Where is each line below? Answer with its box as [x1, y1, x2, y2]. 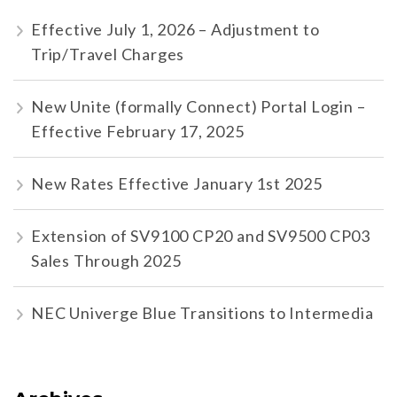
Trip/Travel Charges [31, 44, 185, 65]
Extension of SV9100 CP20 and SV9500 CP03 [31, 226, 370, 246]
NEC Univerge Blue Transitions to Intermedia [31, 303, 374, 323]
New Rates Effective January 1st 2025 [31, 174, 323, 194]
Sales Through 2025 [31, 251, 182, 271]
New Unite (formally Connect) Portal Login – [31, 97, 366, 117]
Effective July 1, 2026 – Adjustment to [31, 19, 320, 40]
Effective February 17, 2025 [31, 121, 245, 142]
